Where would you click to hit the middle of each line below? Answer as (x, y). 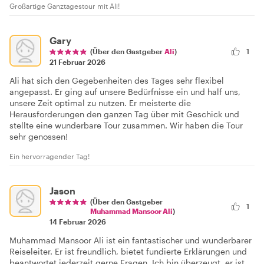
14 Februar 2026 (78, 221)
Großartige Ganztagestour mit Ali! (65, 6)
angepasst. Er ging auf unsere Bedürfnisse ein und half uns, (125, 91)
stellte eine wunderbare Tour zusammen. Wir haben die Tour (126, 125)
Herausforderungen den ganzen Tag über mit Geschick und (124, 114)
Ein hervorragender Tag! (49, 156)
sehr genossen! (39, 136)
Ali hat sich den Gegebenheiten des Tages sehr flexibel (117, 80)
